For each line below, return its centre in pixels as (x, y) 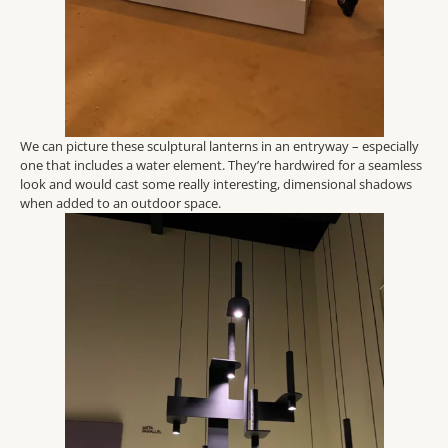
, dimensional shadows (344, 183)
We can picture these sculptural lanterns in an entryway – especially (219, 145)
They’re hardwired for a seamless (325, 164)
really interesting (227, 183)
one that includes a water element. (124, 164)
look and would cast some (99, 183)
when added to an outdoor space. (120, 202)
